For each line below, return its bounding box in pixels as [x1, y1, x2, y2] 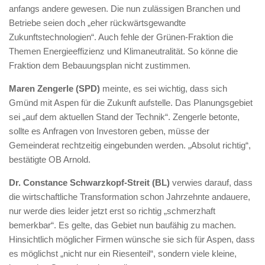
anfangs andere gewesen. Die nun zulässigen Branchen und [9, 3, 240, 14]
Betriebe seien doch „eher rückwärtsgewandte [9, 17, 186, 28]
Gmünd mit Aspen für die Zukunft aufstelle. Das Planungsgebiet [9, 97, 253, 108]
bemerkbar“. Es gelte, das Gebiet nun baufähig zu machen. [9, 219, 236, 230]
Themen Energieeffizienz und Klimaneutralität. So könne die [9, 46, 238, 56]
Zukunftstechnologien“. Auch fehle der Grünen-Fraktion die [9, 31, 233, 42]
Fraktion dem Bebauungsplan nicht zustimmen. [9, 60, 190, 70]
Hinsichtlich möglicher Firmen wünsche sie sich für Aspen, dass [9, 234, 255, 244]
